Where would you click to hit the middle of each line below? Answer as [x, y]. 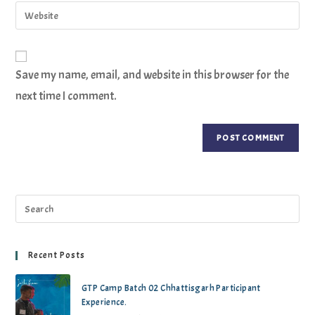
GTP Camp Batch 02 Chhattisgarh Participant [171, 289]
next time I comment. [66, 96]
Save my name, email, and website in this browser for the [153, 75]
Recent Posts [57, 256]
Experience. [104, 303]
